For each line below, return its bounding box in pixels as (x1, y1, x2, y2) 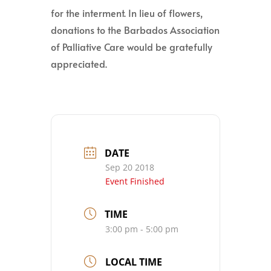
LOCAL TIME (105, 255, 162, 269)
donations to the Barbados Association (51, 22, 220, 36)
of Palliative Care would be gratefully (51, 39, 212, 53)
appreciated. (51, 56, 107, 70)
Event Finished (105, 175, 165, 187)
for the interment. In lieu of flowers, (51, 5, 203, 19)
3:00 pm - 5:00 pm (105, 223, 178, 235)
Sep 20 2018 (105, 161, 154, 173)
